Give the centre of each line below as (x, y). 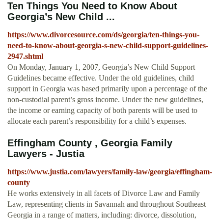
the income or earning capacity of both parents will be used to (102, 110)
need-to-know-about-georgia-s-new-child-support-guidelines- (108, 46)
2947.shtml (25, 56)
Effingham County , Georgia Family (90, 143)
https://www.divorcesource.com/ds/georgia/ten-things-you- (103, 35)
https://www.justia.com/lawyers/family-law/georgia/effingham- (110, 172)
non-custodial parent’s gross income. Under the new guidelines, (105, 100)
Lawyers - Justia (46, 154)
